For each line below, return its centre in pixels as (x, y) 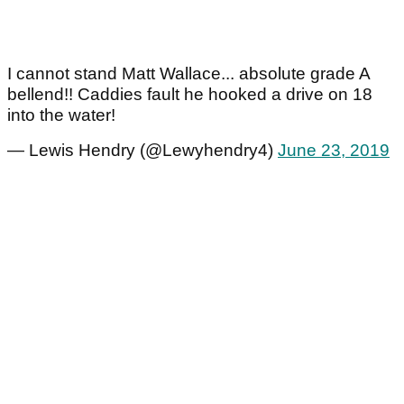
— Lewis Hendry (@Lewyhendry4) (142, 151)
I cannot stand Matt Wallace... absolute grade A (188, 74)
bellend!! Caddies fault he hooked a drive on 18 (190, 95)
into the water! (61, 115)
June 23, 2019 (334, 151)
